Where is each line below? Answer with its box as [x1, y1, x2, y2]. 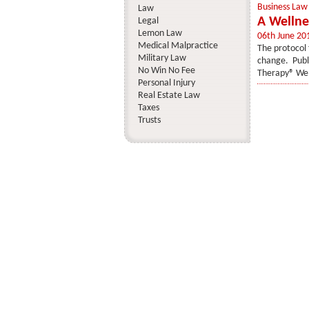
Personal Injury [137, 78, 195, 88]
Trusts [137, 115, 161, 126]
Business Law [257, 2, 308, 12]
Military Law [137, 53, 186, 63]
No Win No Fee [137, 66, 195, 76]
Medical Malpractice [137, 41, 218, 51]
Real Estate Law [137, 90, 200, 101]
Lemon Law [137, 28, 182, 39]
